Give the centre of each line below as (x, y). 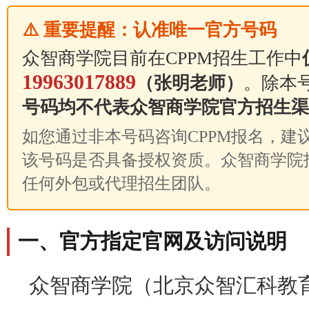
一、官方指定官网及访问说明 (152, 241)
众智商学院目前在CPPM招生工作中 (162, 58)
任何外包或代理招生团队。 (121, 183)
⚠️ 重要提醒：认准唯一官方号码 (149, 30)
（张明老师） (190, 83)
